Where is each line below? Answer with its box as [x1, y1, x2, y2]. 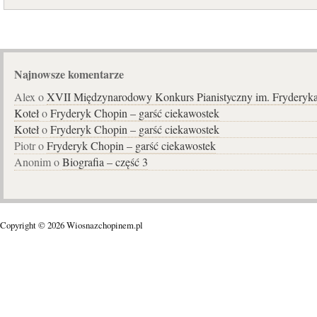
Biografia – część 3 [62, 154, 148, 169]
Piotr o [14, 138, 47, 153]
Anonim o [14, 154, 62, 169]
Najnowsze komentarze [14, 66, 124, 82]
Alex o [14, 89, 47, 104]
